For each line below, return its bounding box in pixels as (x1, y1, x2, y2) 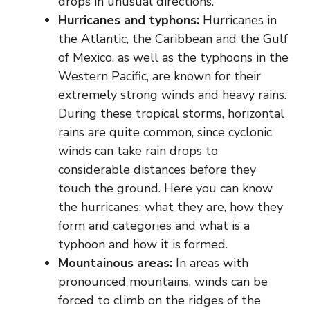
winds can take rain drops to (58, 142, 218, 159)
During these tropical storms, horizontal (58, 104, 284, 122)
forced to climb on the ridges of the (58, 291, 261, 309)
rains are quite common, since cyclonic (58, 123, 272, 140)
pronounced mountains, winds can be (58, 273, 268, 290)
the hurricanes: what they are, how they (58, 198, 283, 215)
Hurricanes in (199, 11, 277, 28)
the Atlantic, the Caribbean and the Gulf (58, 30, 288, 47)
